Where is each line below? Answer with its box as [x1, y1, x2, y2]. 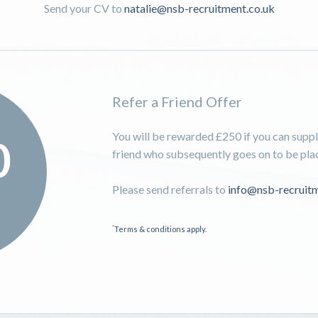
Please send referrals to [112, 182, 229, 197]
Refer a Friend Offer [112, 93, 243, 111]
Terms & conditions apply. [114, 224, 207, 234]
